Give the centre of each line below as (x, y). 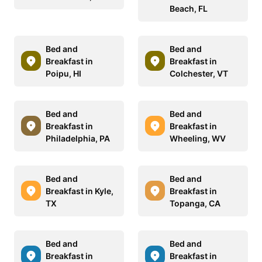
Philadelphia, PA (78, 138)
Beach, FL (189, 8)
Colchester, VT (199, 73)
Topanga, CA (195, 203)
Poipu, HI (63, 73)
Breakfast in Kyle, (80, 191)
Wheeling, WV (198, 138)
